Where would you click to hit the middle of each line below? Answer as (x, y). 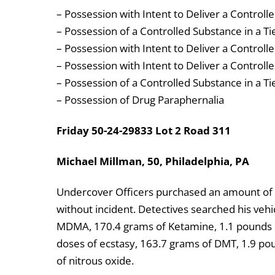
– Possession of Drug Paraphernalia (140, 100)
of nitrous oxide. (95, 261)
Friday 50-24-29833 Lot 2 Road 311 (144, 131)
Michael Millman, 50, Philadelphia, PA (153, 161)
